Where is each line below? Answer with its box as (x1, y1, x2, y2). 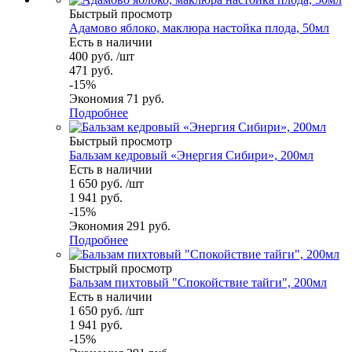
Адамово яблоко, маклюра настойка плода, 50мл (69, 20, 329, 35)
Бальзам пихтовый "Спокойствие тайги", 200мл (69, 275, 327, 289)
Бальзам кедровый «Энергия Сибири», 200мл (69, 148, 313, 162)
